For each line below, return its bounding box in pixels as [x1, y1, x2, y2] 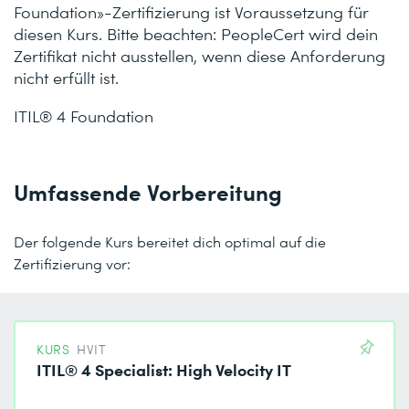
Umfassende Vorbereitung [14, 176, 282, 206]
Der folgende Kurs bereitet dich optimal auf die [14, 232, 326, 251]
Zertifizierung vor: [14, 254, 131, 273]
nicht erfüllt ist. [14, 66, 119, 89]
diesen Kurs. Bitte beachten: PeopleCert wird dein [14, 22, 378, 45]
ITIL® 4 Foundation [14, 104, 153, 127]
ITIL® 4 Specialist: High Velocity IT [37, 357, 292, 382]
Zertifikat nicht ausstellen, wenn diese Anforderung [14, 44, 385, 67]
